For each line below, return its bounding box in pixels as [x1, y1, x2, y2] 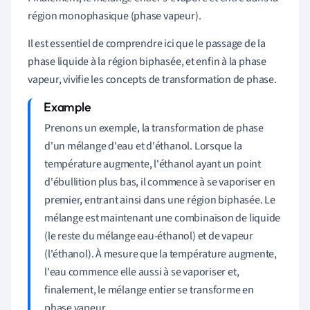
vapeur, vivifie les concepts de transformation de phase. [28, 71, 277, 87]
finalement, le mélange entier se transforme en [44, 282, 254, 298]
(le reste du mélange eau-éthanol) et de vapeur [44, 228, 253, 244]
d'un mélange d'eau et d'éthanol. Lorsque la [44, 138, 242, 154]
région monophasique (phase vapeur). [28, 8, 201, 24]
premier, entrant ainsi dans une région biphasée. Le [44, 192, 275, 208]
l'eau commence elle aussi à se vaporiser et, [44, 264, 239, 280]
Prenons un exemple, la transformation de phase [44, 120, 264, 136]
